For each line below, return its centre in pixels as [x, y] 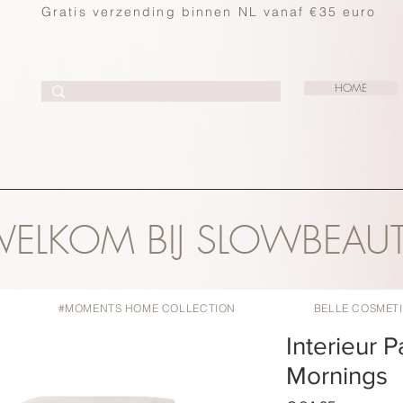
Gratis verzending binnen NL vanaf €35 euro [209, 12]
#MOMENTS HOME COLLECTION [147, 309]
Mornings [337, 376]
